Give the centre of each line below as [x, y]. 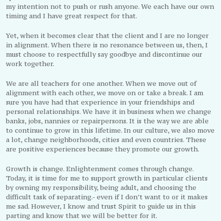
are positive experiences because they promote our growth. [103, 149]
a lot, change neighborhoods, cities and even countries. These [106, 139]
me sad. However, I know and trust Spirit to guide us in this [101, 206]
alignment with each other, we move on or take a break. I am [105, 92]
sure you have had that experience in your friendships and [100, 102]
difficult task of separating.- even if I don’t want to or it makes [107, 197]
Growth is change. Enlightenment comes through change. [100, 168]
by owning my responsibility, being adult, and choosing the [101, 187]
